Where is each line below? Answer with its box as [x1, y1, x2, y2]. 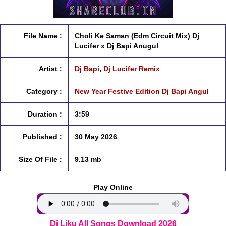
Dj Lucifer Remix [103, 65, 160, 73]
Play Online [93, 183, 133, 191]
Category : [26, 87, 62, 95]
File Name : [24, 32, 62, 40]
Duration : [28, 110, 62, 118]
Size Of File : [19, 155, 62, 163]
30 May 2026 [75, 133, 117, 141]
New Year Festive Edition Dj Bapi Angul [75, 87, 209, 95]
